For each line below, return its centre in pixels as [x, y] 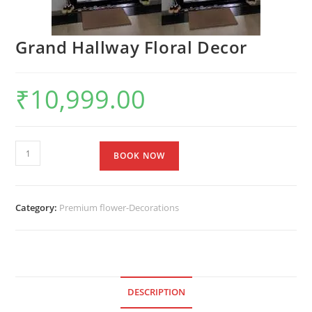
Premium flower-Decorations [119, 208]
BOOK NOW [140, 156]
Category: [38, 208]
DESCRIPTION [156, 292]
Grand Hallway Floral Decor [132, 47]
